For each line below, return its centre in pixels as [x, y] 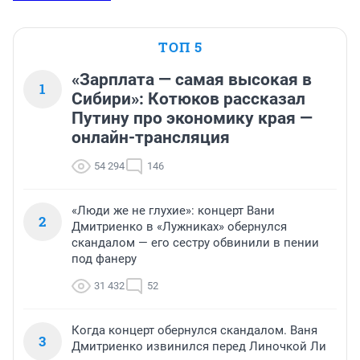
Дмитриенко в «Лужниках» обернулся [179, 226]
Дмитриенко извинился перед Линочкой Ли [199, 346]
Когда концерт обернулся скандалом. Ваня [194, 330]
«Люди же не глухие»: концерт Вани [173, 210]
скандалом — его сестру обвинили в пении [195, 242]
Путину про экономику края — [192, 118]
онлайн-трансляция [151, 137]
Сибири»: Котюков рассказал [188, 98]
